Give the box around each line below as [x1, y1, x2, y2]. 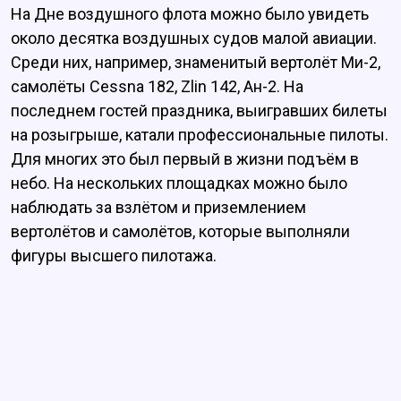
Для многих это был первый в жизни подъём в [11, 149, 359, 169]
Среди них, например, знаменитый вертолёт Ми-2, [11, 53, 380, 73]
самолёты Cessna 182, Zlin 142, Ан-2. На [11, 77, 303, 97]
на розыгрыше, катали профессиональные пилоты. [11, 125, 388, 145]
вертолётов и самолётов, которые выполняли [11, 222, 350, 242]
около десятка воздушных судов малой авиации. [11, 29, 377, 48]
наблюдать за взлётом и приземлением [11, 198, 306, 218]
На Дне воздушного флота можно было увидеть [11, 4, 369, 24]
